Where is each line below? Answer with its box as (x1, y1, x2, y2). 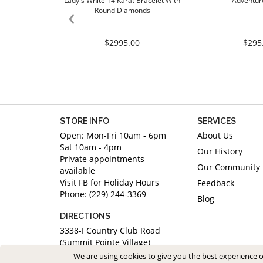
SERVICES (197, 116, 236, 126)
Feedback (197, 177, 234, 189)
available (60, 165, 97, 177)
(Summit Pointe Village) (60, 237, 150, 248)
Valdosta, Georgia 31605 (60, 248, 154, 260)
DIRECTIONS (60, 211, 110, 221)
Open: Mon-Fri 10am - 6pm (60, 130, 166, 141)
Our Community (197, 161, 260, 173)
